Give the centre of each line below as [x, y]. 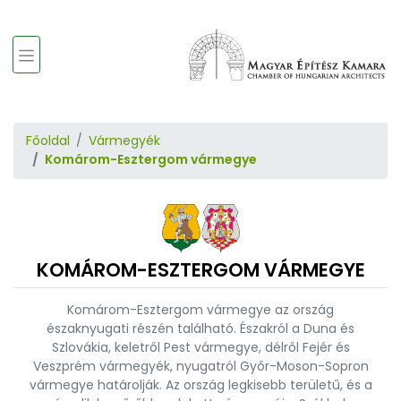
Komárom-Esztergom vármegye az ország [200, 310]
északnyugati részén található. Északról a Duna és [200, 329]
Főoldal [48, 141]
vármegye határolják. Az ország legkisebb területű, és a [200, 385]
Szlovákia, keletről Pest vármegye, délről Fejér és [200, 348]
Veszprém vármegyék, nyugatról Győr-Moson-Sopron [200, 367]
